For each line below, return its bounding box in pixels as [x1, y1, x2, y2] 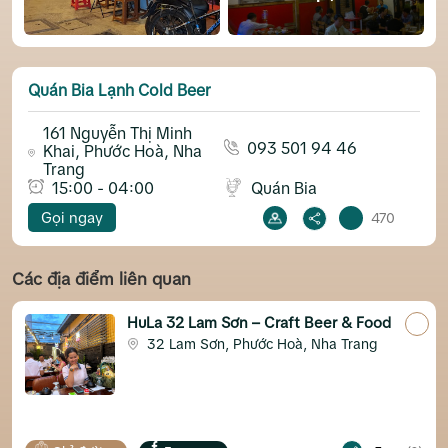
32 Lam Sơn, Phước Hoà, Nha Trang [147, 336, 377, 353]
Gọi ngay [41, 209, 103, 227]
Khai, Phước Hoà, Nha [42, 142, 202, 161]
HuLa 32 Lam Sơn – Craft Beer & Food [127, 314, 391, 332]
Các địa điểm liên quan [12, 270, 191, 290]
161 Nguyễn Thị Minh [42, 124, 192, 143]
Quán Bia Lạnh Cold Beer [28, 81, 211, 100]
